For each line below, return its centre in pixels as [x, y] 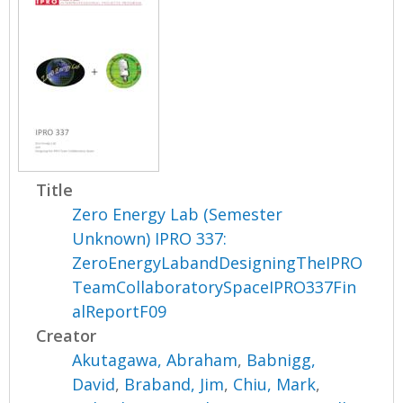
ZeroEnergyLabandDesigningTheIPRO [218, 263]
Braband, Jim [175, 385]
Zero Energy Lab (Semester [178, 215]
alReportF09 [120, 312]
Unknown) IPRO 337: [150, 239]
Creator [67, 336]
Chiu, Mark [275, 385]
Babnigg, [282, 360]
